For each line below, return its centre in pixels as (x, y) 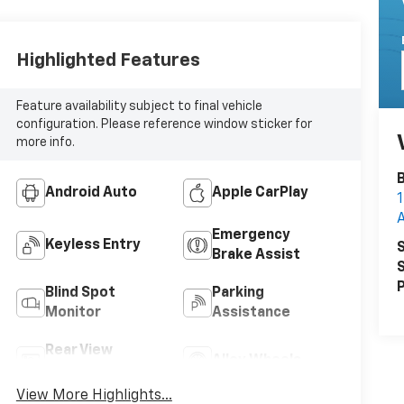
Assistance (251, 312)
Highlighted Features (108, 60)
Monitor (73, 312)
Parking (238, 293)
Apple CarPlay (260, 193)
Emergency (251, 235)
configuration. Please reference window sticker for (164, 124)
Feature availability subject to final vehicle (139, 106)
